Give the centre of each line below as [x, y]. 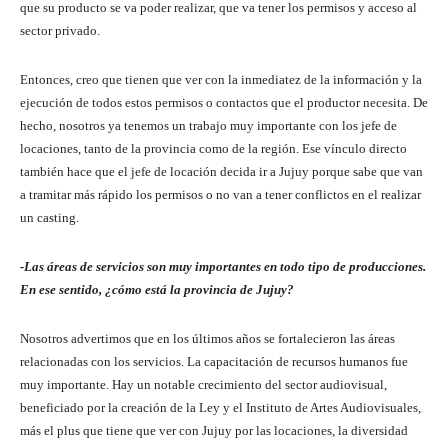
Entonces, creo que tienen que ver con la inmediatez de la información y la [221, 79]
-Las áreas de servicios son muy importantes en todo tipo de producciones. [223, 266]
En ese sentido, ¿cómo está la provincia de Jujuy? [157, 289]
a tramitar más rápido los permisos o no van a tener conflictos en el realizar [220, 194]
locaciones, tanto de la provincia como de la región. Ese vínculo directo [213, 148]
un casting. [49, 217]
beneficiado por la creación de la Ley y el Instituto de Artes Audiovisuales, [220, 407]
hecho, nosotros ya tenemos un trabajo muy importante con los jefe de [208, 125]
